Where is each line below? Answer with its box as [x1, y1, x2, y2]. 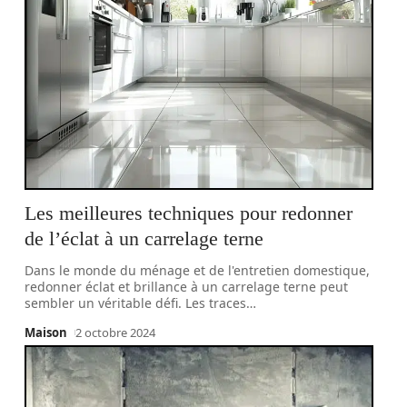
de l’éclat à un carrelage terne [25, 227, 264, 250]
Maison [25, 324, 68, 341]
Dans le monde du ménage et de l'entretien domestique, [25, 262, 371, 279]
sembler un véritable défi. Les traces [25, 294, 247, 312]
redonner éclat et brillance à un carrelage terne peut [25, 278, 349, 295]
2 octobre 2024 [75, 324, 156, 341]
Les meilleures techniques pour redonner [25, 202, 353, 224]
